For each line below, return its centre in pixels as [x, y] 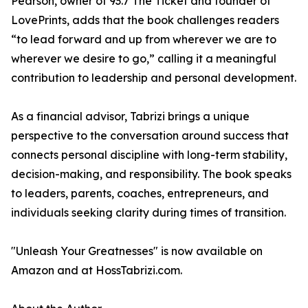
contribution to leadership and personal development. [154, 78]
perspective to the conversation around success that [150, 136]
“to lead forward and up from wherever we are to [144, 40]
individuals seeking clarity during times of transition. [148, 213]
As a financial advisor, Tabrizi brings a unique [130, 117]
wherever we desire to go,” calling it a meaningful [144, 59]
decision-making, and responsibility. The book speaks [151, 174]
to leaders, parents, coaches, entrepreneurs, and [140, 194]
